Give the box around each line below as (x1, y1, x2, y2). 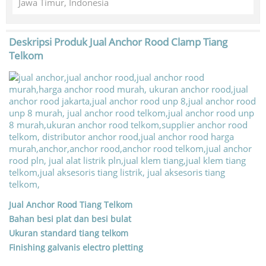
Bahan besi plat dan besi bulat (9, 213, 131, 224)
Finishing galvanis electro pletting (9, 241, 143, 253)
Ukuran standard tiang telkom (9, 227, 128, 239)
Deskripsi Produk (9, 34, 90, 49)
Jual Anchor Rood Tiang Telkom (9, 198, 132, 210)
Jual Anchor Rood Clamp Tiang (90, 34, 227, 49)
